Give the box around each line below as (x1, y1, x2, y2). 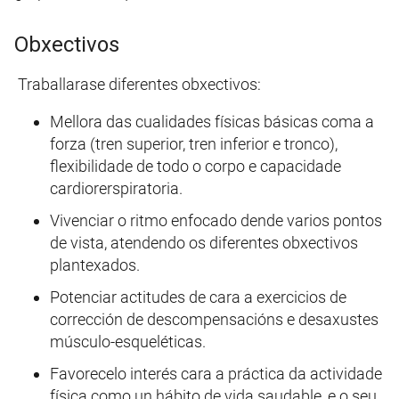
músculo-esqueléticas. (50, 332, 206, 352)
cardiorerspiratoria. (50, 179, 183, 199)
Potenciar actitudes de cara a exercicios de (50, 288, 346, 307)
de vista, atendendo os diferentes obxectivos (50, 233, 358, 253)
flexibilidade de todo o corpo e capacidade (50, 157, 341, 176)
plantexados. (50, 256, 140, 275)
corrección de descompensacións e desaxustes (50, 310, 379, 330)
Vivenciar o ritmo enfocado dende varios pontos (50, 211, 382, 231)
